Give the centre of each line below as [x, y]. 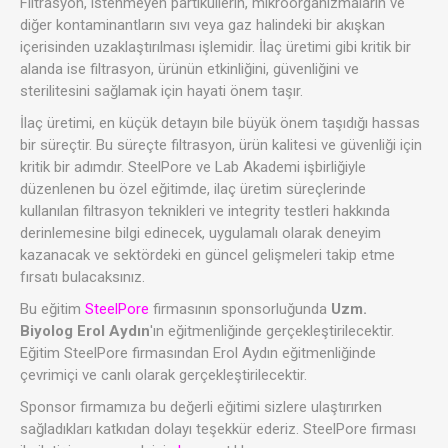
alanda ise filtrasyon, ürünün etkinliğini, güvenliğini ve [189, 68]
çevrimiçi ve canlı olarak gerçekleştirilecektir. [163, 374]
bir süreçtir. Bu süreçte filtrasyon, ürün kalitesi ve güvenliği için [221, 144]
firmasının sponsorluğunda [240, 308]
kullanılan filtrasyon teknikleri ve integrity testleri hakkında [205, 210]
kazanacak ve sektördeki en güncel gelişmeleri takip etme [207, 254]
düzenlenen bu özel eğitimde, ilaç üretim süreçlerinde [193, 188]
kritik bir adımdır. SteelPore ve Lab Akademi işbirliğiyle [193, 166]
